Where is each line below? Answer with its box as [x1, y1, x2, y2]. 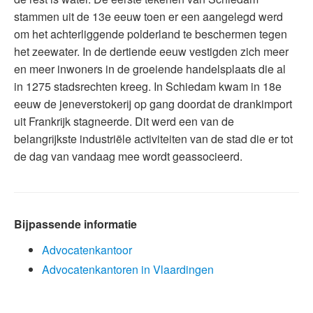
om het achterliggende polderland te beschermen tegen [14, 25, 287, 42]
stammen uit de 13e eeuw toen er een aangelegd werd [14, 8, 283, 24]
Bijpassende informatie [14, 216, 137, 233]
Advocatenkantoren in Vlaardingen [42, 261, 214, 277]
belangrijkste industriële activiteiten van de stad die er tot [14, 130, 293, 147]
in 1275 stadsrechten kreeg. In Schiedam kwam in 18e [14, 78, 282, 94]
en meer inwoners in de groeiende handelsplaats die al [14, 60, 286, 77]
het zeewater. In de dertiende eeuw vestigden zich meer [14, 43, 289, 59]
